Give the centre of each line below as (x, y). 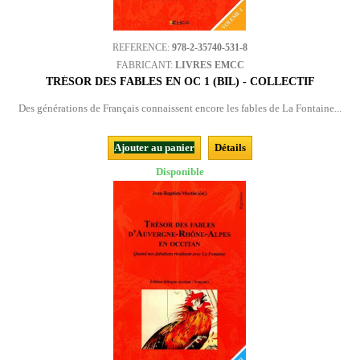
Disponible (180, 172)
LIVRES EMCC (209, 65)
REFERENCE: (142, 47)
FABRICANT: (145, 65)
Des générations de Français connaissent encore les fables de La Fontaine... (180, 108)
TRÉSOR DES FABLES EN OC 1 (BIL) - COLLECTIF (180, 82)
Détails (230, 147)
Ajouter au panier (154, 147)
